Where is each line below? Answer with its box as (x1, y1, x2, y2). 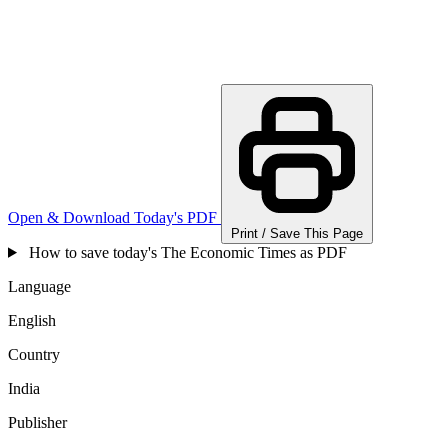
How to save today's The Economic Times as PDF (24, 243, 347, 261)
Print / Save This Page (231, 225, 363, 241)
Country (8, 345, 60, 363)
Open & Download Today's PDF (8, 208, 217, 226)
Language (8, 277, 71, 295)
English (8, 311, 56, 329)
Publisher (8, 413, 67, 431)
